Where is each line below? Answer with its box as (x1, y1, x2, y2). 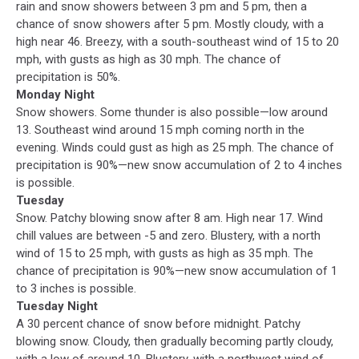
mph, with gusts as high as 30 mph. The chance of (16, 51, 281, 67)
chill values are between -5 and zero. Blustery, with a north (16, 228, 321, 243)
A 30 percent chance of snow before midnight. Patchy (16, 316, 301, 331)
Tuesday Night (16, 298, 98, 313)
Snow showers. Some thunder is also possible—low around (16, 104, 328, 119)
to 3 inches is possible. (16, 280, 136, 296)
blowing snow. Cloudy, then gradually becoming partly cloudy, (16, 333, 333, 349)
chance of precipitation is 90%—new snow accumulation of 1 (16, 263, 337, 278)
